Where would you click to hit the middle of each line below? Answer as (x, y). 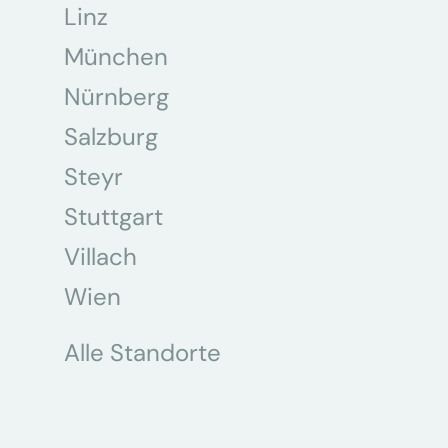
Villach (100, 256)
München (116, 56)
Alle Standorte (142, 352)
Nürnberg (116, 96)
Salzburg (111, 136)
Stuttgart (113, 216)
